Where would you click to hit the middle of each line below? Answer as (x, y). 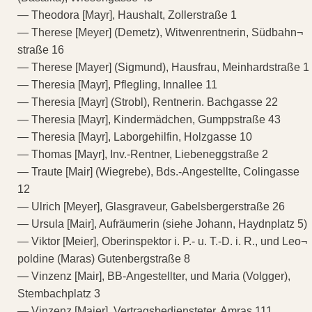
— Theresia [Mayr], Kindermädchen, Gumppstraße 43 (149, 119)
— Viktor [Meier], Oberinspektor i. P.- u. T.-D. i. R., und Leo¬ (162, 241)
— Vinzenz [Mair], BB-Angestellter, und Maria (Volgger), (154, 276)
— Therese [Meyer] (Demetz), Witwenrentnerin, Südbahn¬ (160, 32)
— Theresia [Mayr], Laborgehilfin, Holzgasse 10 (135, 136)
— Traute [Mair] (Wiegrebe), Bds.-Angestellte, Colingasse (158, 171)
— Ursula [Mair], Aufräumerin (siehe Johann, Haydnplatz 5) (162, 224)
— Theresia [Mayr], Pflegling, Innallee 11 (117, 84)
